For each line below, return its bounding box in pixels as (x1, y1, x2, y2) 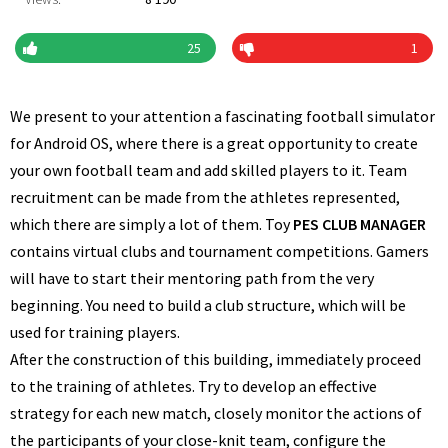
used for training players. (10, 322, 180, 342)
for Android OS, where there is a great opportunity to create (10, 133, 418, 153)
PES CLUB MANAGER (293, 214, 426, 234)
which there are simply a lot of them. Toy (10, 214, 293, 234)
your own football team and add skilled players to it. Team (10, 160, 407, 180)
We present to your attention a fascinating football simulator (10, 106, 435, 126)
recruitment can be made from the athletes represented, (10, 187, 400, 207)
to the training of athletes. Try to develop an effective (10, 376, 377, 396)
